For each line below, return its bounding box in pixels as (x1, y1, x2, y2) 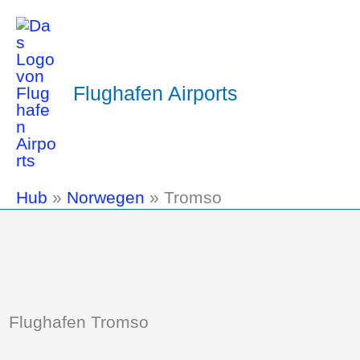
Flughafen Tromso (9, 312, 149, 331)
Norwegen (67, 188, 145, 207)
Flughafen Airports (73, 81, 238, 104)
